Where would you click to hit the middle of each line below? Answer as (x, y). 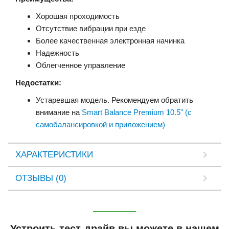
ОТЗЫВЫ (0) (41, 178)
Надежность (58, 53)
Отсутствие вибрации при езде (91, 28)
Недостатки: (38, 82)
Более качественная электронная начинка (110, 40)
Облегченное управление (81, 65)
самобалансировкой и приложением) (100, 124)
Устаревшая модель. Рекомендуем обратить (114, 100)
